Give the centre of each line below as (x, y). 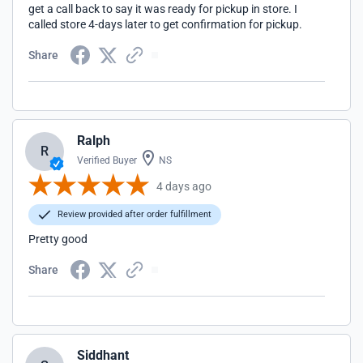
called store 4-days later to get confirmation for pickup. (165, 24)
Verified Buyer (107, 160)
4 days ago (184, 186)
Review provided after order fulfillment (133, 214)
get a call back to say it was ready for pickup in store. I (163, 9)
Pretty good (58, 239)
